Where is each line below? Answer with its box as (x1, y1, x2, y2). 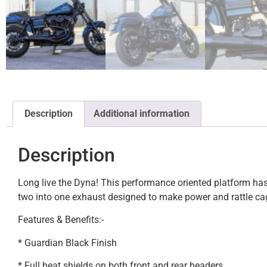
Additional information (93, 107, 190, 119)
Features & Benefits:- (18, 214, 104, 226)
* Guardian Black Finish (18, 237, 117, 249)
